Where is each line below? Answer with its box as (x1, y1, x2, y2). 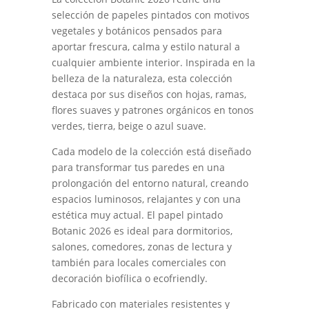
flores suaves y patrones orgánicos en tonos (51, 103, 254, 117)
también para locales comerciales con (51, 256, 226, 270)
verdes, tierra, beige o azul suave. (51, 119, 206, 133)
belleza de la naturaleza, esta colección (51, 72, 232, 86)
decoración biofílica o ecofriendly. (51, 272, 208, 286)
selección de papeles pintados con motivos (51, 8, 250, 22)
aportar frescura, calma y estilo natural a (51, 40, 240, 54)
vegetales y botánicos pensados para (51, 24, 222, 38)
